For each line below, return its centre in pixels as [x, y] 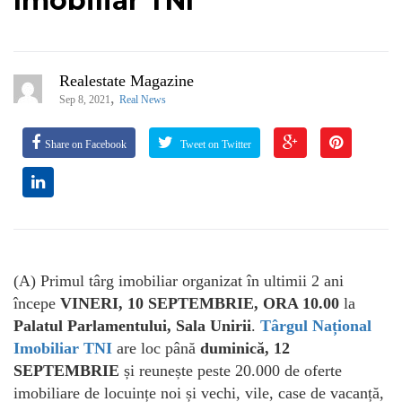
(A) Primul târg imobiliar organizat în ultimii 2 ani [179, 280]
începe [37, 303]
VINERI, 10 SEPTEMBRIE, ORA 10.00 [200, 303]
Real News [143, 99]
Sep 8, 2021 [85, 99]
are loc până [156, 348]
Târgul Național [316, 325]
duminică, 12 [245, 348]
